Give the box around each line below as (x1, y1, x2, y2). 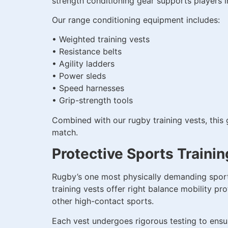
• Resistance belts (52, 46, 122, 57)
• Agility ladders (52, 59, 115, 69)
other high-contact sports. (52, 196, 154, 207)
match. (52, 127, 78, 137)
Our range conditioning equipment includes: (52, 15, 220, 25)
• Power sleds (52, 71, 106, 81)
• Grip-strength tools (52, 95, 133, 106)
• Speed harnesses (52, 83, 124, 94)
